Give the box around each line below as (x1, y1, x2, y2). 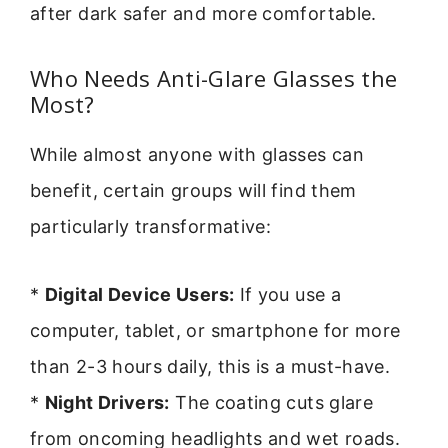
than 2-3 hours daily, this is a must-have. (30, 356, 391, 378)
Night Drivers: (44, 392, 170, 414)
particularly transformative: (30, 215, 272, 237)
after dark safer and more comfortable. (30, 3, 377, 25)
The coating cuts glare (169, 392, 374, 414)
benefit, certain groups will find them (30, 179, 357, 201)
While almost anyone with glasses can (30, 143, 364, 165)
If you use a (234, 284, 341, 306)
